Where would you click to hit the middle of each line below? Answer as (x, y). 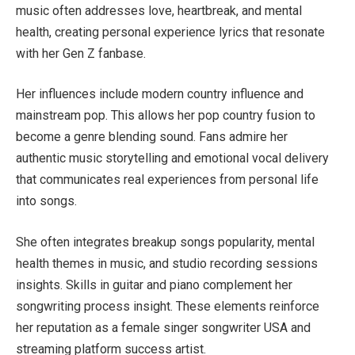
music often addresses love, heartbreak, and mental (159, 10)
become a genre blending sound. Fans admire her (152, 137)
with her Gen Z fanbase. (81, 53)
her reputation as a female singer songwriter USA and (163, 327)
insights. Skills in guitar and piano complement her (154, 284)
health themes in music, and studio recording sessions (167, 263)
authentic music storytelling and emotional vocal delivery (172, 158)
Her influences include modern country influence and (160, 94)
